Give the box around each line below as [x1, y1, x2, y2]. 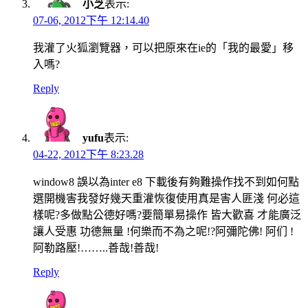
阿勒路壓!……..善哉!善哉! [33, 242, 159, 254]
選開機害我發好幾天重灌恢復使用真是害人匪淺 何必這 [33, 192, 300, 205]
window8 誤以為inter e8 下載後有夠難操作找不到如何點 [33, 176, 299, 188]
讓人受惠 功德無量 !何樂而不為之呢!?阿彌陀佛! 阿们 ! [33, 225, 294, 238]
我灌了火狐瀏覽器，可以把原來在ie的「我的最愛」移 [33, 42, 294, 54]
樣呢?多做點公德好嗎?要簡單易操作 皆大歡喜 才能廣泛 [33, 209, 301, 221]
